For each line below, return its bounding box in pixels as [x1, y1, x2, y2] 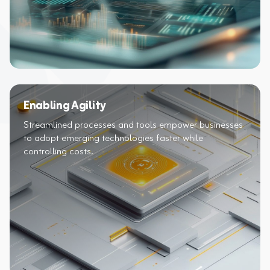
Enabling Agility [24, 96, 106, 116]
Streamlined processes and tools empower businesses [24, 117, 243, 134]
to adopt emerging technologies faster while [24, 130, 203, 147]
